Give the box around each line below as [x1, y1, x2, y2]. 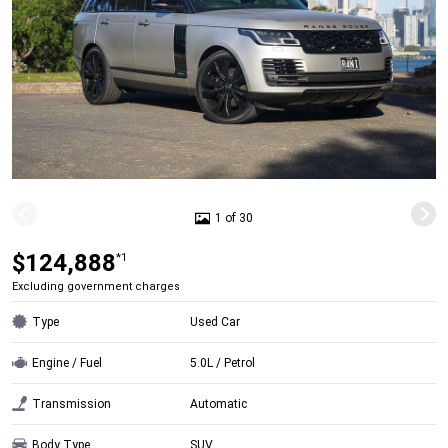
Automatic [190, 396, 248, 411]
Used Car [190, 314, 241, 329]
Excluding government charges [12, 279, 180, 293]
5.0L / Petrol [190, 355, 256, 370]
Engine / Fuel [32, 355, 102, 370]
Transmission [32, 396, 111, 411]
